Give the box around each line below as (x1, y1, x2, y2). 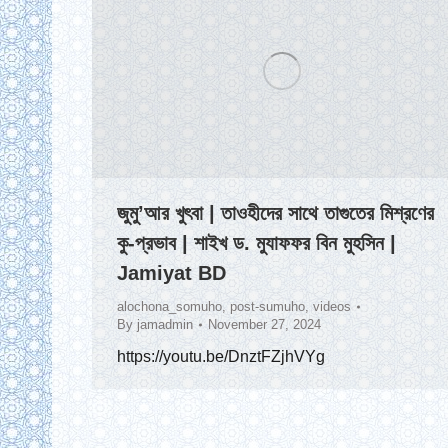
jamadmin (137, 317, 193, 333)
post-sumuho (230, 299, 305, 315)
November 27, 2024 (208, 317, 321, 333)
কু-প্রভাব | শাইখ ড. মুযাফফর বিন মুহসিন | (117, 232, 396, 255)
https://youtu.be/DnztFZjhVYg (117, 348, 325, 366)
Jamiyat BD (117, 262, 226, 285)
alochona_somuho (117, 299, 222, 315)
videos (313, 299, 351, 315)
